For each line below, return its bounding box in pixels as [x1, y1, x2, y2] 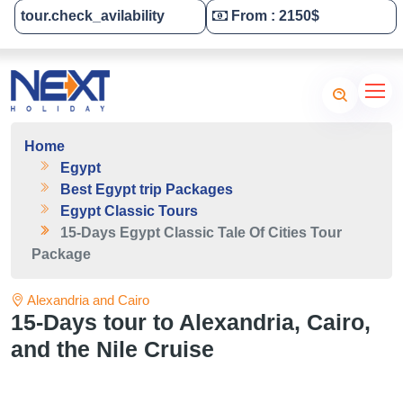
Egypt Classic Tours [60, 203, 198, 219]
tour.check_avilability [21, 8, 166, 24]
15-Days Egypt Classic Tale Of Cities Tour [60, 225, 342, 240]
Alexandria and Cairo [24, 292, 149, 308]
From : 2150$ [227, 8, 319, 24]
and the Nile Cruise [11, 336, 214, 362]
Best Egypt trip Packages [60, 182, 233, 197]
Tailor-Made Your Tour [122, 12, 281, 29]
